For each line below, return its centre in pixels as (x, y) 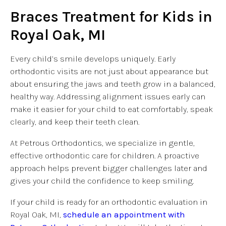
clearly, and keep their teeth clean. (75, 121)
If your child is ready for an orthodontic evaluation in (109, 202)
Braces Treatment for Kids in (111, 16)
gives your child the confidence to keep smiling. (102, 180)
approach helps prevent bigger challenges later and (109, 168)
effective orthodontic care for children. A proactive (105, 155)
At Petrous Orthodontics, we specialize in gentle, (102, 143)
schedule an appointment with (123, 214)
